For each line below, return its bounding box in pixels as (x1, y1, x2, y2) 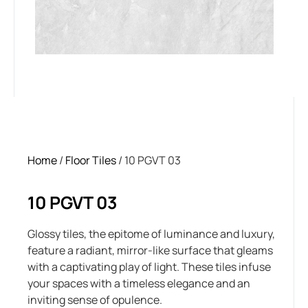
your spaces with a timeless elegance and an (27, 276, 250, 291)
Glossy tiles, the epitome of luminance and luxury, (27, 226, 275, 242)
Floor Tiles (65, 153, 116, 168)
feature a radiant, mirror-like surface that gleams (27, 243, 273, 258)
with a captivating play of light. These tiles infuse (27, 259, 271, 275)
